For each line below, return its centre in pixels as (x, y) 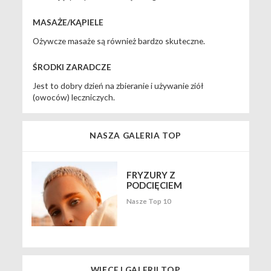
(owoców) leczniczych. (73, 97)
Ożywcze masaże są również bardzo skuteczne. (119, 41)
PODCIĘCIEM (154, 185)
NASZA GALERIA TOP (135, 135)
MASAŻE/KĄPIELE (68, 22)
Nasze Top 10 (149, 201)
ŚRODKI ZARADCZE (72, 67)
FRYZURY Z (151, 175)
